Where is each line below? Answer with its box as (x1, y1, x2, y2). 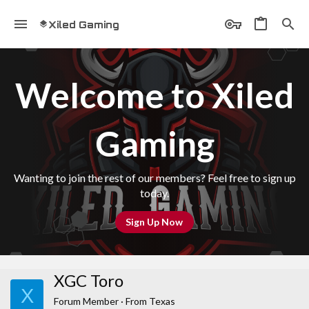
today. (140, 186, 169, 199)
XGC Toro (54, 270, 123, 290)
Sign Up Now (126, 215, 183, 228)
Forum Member (54, 295, 119, 307)
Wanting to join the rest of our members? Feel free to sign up (13, 170, 296, 184)
